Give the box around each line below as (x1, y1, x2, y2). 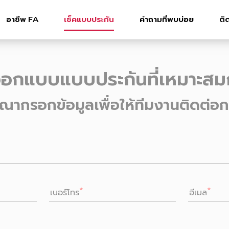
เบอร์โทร (50, 186, 79, 199)
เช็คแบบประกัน (63, 14, 114, 25)
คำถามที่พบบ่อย (139, 14, 194, 25)
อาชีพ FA (6, 14, 38, 25)
